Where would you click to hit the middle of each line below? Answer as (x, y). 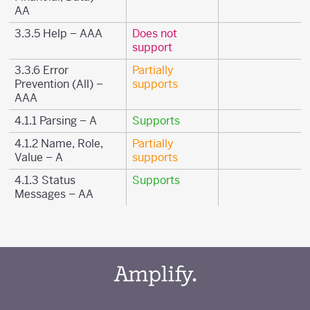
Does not (155, 34)
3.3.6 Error (42, 70)
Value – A (39, 157)
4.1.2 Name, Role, (59, 144)
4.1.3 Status (45, 180)
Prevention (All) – (59, 84)
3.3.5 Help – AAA (58, 34)
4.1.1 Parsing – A (56, 121)
